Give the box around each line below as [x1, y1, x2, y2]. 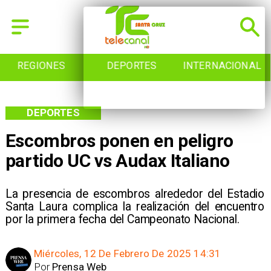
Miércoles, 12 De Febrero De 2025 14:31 [34, 247, 221, 260]
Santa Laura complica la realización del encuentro [5, 199, 265, 214]
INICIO [211, 60, 241, 72]
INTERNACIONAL [96, 60, 174, 72]
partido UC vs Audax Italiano [5, 150, 230, 172]
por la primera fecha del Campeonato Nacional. [5, 212, 240, 226]
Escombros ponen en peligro [5, 130, 233, 152]
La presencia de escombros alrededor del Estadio [5, 186, 265, 201]
